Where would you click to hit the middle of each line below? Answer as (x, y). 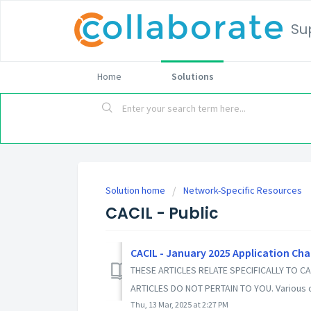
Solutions (192, 76)
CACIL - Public (162, 214)
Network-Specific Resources (243, 191)
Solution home (136, 191)
